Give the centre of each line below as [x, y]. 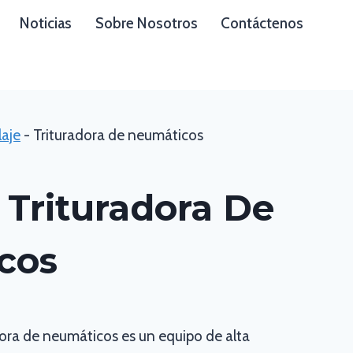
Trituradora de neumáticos [118, 135]
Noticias [45, 24]
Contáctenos [262, 24]
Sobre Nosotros [146, 24]
